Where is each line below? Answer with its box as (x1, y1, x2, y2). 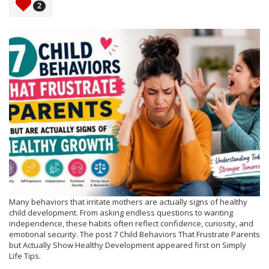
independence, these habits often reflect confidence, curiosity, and (9, 217, 253, 229)
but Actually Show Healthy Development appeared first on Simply (9, 239, 246, 250)
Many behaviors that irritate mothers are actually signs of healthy (9, 196, 247, 207)
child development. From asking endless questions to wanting (9, 207, 233, 218)
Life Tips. (9, 250, 41, 261)
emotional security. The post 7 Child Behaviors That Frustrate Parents (9, 228, 260, 240)
